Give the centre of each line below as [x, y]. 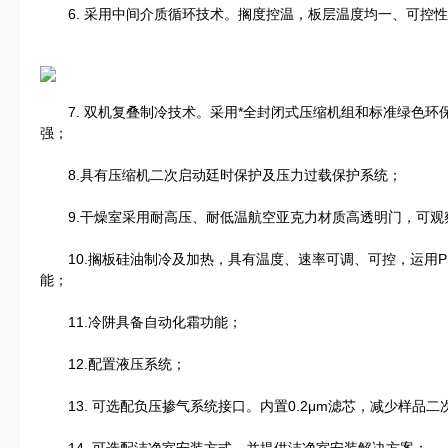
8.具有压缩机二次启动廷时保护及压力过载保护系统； [221, 175]
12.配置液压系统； [113, 364]
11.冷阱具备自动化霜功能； [141, 322]
